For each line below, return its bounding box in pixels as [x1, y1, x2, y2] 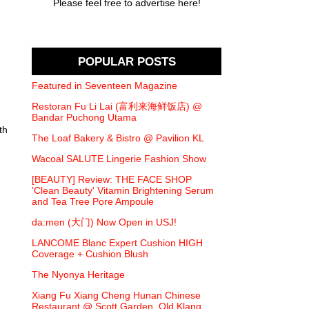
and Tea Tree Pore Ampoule [32, 196, 154, 208]
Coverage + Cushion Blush [32, 248, 148, 260]
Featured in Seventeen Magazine [32, 80, 177, 92]
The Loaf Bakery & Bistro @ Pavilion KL [32, 132, 204, 144]
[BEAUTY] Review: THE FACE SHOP [32, 174, 192, 186]
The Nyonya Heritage [32, 269, 125, 281]
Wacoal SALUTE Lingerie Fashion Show [32, 153, 206, 165]
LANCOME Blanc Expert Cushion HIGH [32, 237, 203, 249]
